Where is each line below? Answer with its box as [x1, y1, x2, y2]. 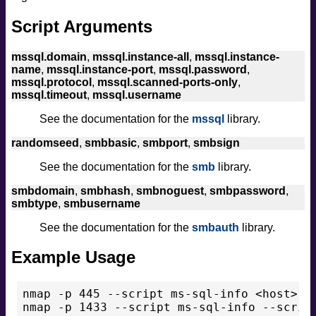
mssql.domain [11, 50, 87, 63]
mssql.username [92, 88, 181, 101]
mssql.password [159, 63, 247, 75]
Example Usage [11, 248, 135, 267]
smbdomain [11, 184, 75, 197]
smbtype [11, 197, 58, 209]
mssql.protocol [11, 75, 92, 88]
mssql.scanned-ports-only [97, 75, 238, 88]
